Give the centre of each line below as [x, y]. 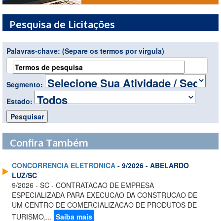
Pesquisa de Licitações [62, 24]
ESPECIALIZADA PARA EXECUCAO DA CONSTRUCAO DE [105, 195]
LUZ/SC [24, 175]
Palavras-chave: [34, 51]
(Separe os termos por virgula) [113, 51]
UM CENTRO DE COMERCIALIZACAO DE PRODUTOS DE [104, 205]
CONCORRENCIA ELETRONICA [64, 166]
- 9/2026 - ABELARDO [152, 166]
